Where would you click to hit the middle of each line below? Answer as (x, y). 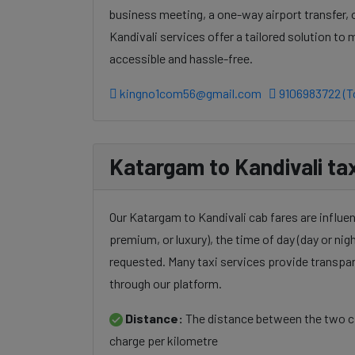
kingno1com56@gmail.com (191, 93)
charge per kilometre (164, 340)
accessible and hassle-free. (181, 58)
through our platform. (166, 283)
